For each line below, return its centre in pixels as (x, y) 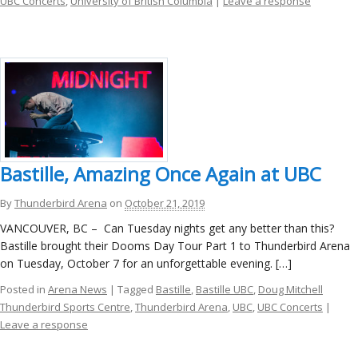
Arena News (78, 290)
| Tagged (133, 290)
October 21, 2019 (165, 203)
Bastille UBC (225, 290)
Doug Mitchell (290, 290)
